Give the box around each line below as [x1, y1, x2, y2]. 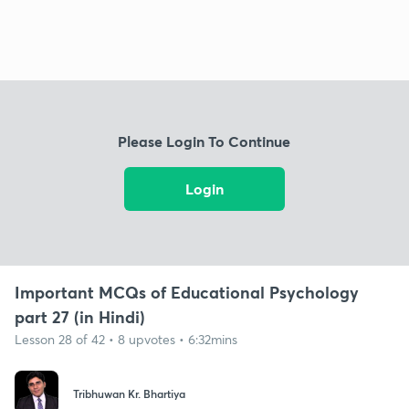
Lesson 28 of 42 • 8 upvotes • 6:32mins [15, 330, 237, 348]
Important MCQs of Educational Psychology [15, 280, 359, 303]
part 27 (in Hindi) [15, 305, 145, 328]
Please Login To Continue [118, 131, 291, 152]
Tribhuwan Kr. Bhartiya [73, 386, 185, 402]
